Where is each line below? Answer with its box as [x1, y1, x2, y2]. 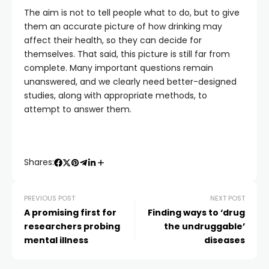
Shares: [24, 156, 54, 168]
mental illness [24, 234, 88, 246]
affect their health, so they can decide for [24, 34, 202, 46]
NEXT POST [210, 193, 245, 203]
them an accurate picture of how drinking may [24, 20, 222, 32]
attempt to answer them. [24, 103, 131, 115]
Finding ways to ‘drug [148, 207, 245, 219]
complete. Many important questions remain [24, 62, 213, 74]
